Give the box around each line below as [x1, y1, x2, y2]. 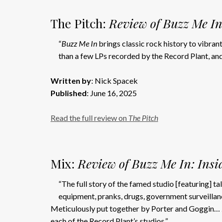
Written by [51, 76, 91, 85]
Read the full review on [51, 113, 128, 122]
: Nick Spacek [91, 76, 138, 85]
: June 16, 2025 [87, 88, 137, 98]
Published [51, 88, 87, 98]
